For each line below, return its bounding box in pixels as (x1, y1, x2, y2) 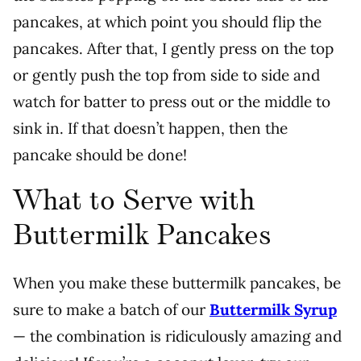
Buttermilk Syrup (210, 300, 337, 320)
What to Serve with (13, 183, 255, 221)
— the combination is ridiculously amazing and (13, 326, 342, 346)
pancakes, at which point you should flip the (13, 12, 322, 32)
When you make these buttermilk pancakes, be (13, 273, 341, 293)
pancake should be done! (13, 145, 187, 165)
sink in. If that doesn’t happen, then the (13, 118, 288, 139)
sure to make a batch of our (13, 300, 210, 320)
